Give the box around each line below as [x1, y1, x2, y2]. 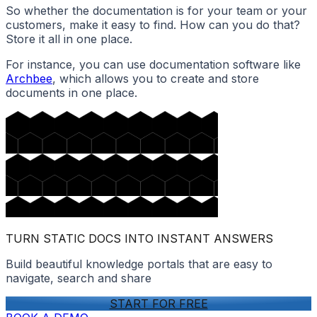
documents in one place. [6, 86, 137, 100]
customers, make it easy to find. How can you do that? [6, 18, 300, 33]
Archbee [6, 71, 52, 86]
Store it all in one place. [6, 32, 132, 47]
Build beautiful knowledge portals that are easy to [6, 257, 272, 272]
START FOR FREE [109, 296, 208, 311]
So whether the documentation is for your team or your [6, 4, 307, 18]
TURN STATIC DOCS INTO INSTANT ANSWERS [6, 231, 273, 246]
